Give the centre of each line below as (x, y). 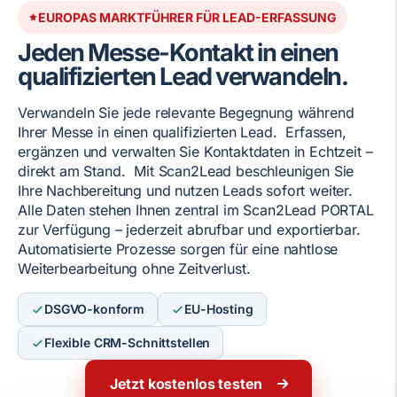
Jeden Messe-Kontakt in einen (178, 53)
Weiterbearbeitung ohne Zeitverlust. (134, 269)
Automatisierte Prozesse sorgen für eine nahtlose (178, 249)
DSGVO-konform (95, 309)
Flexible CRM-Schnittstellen (128, 343)
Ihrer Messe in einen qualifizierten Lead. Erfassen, (182, 132)
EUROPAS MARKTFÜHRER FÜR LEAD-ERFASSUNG (187, 17)
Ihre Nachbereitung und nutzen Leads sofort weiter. (190, 191)
